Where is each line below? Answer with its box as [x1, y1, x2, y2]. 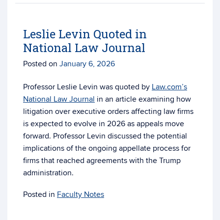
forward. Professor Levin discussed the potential [23, 131, 187, 141]
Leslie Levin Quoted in [23, 26, 147, 42]
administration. [23, 168, 74, 178]
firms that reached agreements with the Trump [23, 156, 181, 165]
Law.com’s [152, 82, 187, 92]
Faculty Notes [57, 190, 104, 199]
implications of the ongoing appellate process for [23, 143, 191, 153]
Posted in [23, 190, 57, 199]
